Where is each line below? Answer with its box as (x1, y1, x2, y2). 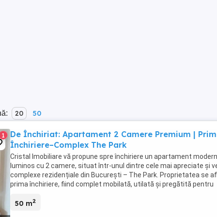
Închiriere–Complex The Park (10, 140, 127, 150)
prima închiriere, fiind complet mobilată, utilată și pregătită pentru (10, 180, 214, 188)
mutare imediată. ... (10, 189, 70, 197)
